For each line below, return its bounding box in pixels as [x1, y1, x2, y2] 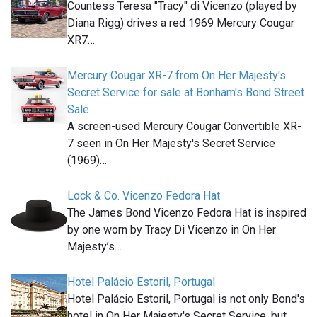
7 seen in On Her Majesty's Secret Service [67, 137, 275, 151]
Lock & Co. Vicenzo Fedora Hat [67, 189, 220, 203]
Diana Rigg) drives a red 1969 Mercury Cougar [67, 16, 294, 30]
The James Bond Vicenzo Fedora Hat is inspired [67, 206, 306, 220]
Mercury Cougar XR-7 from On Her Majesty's [67, 69, 286, 83]
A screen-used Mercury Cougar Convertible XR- [67, 120, 301, 134]
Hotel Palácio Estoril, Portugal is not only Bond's [67, 292, 305, 306]
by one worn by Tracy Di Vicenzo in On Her [67, 223, 276, 237]
